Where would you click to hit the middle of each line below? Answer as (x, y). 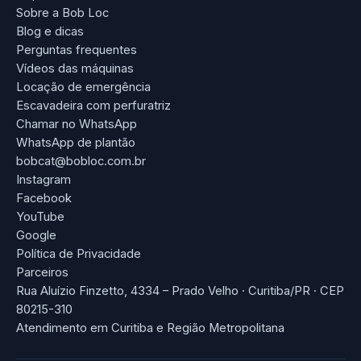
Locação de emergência (83, 87)
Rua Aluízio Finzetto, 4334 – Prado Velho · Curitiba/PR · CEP (180, 290)
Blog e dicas (50, 31)
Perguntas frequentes (77, 50)
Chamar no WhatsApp (77, 124)
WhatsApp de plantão (76, 142)
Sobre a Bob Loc (62, 12)
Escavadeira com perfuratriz (93, 105)
